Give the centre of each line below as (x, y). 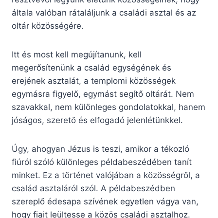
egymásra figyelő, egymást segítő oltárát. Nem (103, 94)
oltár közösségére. (48, 26)
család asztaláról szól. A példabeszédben (93, 189)
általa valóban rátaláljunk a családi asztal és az (104, 13)
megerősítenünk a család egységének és (91, 68)
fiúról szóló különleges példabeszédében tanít (102, 162)
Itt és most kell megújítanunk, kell (77, 55)
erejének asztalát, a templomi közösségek (94, 81)
